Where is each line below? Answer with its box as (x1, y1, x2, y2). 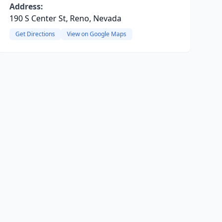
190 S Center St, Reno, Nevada (9, 13, 121, 24)
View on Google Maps (66, 30, 126, 38)
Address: (9, 1, 43, 12)
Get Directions (15, 30, 55, 38)
